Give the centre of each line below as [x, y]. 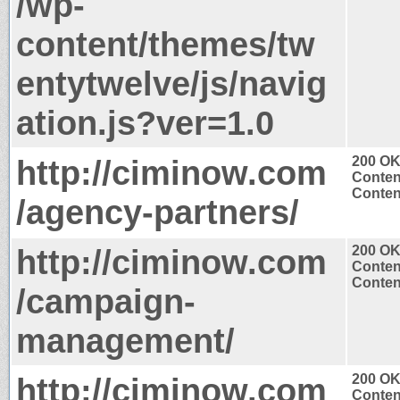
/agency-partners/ [158, 212]
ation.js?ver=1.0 [145, 122]
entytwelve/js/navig [171, 83]
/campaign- [106, 301]
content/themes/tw [166, 44]
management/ [125, 340]
